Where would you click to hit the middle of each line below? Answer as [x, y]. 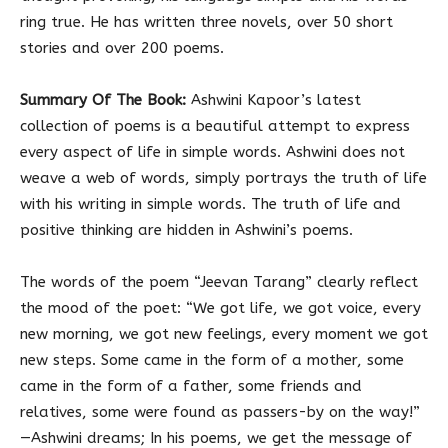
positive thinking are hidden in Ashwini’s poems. [186, 230]
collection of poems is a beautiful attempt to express [215, 126]
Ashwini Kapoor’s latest [273, 100]
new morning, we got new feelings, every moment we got [224, 334]
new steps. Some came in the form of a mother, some [212, 360]
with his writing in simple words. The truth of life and [210, 204]
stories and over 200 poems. [122, 48]
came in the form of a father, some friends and [191, 386]
